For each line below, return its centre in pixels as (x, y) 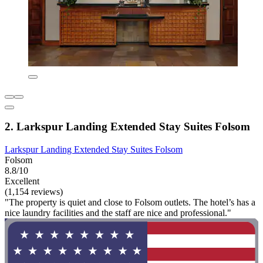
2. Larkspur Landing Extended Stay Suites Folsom (127, 127)
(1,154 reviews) (34, 192)
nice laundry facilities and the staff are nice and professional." (118, 213)
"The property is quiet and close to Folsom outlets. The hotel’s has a (130, 203)
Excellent (22, 181)
